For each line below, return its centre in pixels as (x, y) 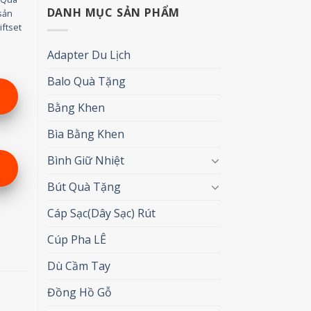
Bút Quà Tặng (84, 186)
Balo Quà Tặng (86, 81)
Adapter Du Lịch (89, 54)
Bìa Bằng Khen (85, 134)
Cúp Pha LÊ (76, 239)
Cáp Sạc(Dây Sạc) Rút (101, 213)
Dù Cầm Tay (78, 266)
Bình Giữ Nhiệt (85, 160)
